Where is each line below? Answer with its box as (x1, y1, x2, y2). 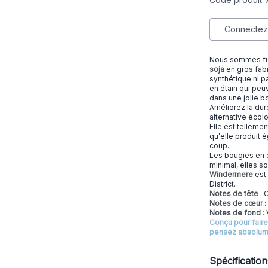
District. (209, 179, 237, 188)
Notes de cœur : (209, 199, 266, 208)
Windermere (209, 170, 253, 179)
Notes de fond (209, 208, 261, 217)
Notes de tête (209, 189, 258, 198)
